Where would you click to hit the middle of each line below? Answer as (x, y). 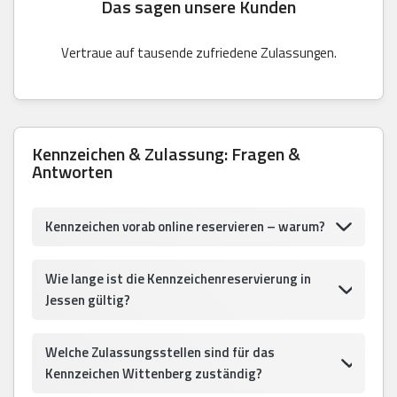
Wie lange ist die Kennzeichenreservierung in (178, 278)
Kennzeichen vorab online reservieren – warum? (185, 226)
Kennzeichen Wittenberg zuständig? (154, 373)
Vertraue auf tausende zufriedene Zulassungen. (198, 52)
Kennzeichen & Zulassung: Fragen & (166, 153)
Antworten (72, 171)
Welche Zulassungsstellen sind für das (160, 352)
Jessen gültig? (88, 300)
